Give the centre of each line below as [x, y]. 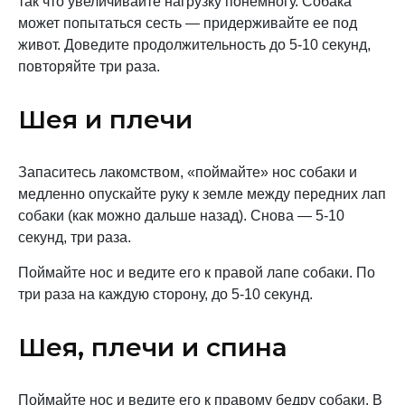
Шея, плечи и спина [153, 347]
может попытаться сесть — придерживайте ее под [188, 23]
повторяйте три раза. [89, 66]
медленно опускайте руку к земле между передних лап [202, 194]
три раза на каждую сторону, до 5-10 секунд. [165, 294]
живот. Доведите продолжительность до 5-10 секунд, [194, 45]
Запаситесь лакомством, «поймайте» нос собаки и [188, 172]
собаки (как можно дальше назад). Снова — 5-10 [181, 216]
